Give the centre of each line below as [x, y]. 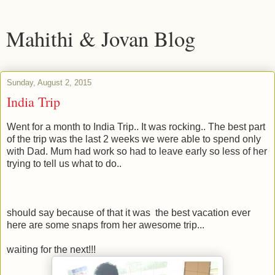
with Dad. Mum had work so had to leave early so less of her [137, 151]
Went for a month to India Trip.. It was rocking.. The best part [136, 126]
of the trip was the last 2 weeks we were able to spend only [134, 139]
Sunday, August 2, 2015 [49, 83]
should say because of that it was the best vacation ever [129, 212]
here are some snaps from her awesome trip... [106, 225]
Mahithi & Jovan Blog [101, 39]
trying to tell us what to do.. [64, 163]
